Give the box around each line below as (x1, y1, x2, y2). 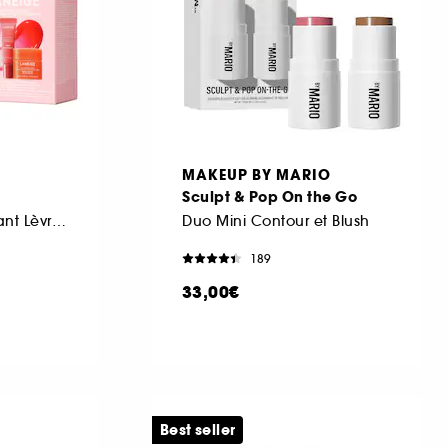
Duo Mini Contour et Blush (182, 211, 370, 230)
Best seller (160, 419, 236, 440)
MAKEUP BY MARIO (182, 164, 331, 185)
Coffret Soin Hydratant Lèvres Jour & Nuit (51, 211, 66, 230)
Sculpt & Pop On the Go (182, 186, 357, 207)
